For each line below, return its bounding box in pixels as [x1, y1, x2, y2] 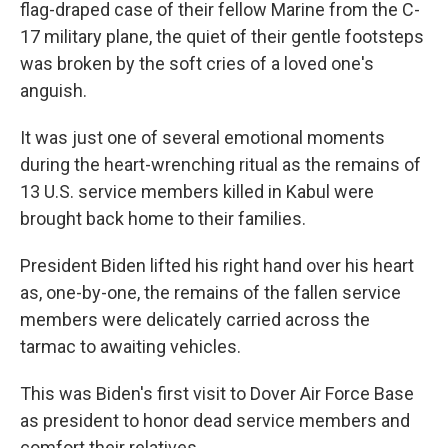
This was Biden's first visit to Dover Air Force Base [20, 383, 414, 405]
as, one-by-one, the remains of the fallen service [20, 282, 401, 304]
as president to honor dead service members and [20, 410, 410, 432]
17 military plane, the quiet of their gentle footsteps [20, 26, 424, 48]
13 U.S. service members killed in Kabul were [20, 181, 374, 203]
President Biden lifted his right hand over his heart [20, 255, 414, 277]
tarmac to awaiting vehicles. [20, 336, 241, 358]
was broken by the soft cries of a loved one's [20, 53, 374, 75]
